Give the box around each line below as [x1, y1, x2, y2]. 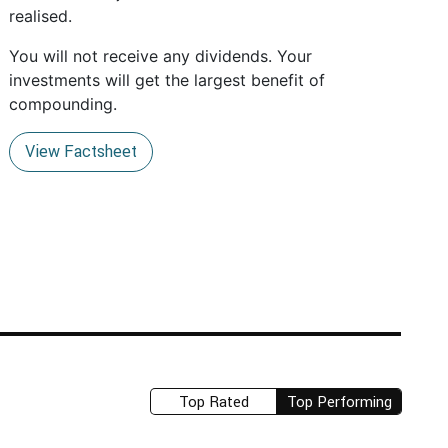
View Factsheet [25, 141, 138, 161]
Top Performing [286, 392, 392, 411]
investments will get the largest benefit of [9, 70, 326, 90]
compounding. [9, 94, 118, 114]
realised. [9, 6, 73, 26]
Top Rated [178, 392, 249, 411]
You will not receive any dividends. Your [9, 46, 313, 66]
